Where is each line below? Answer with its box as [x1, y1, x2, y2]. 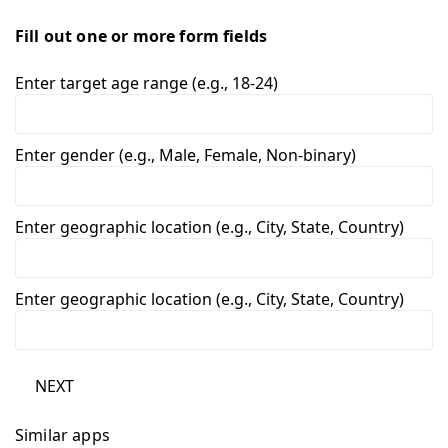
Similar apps [15, 423, 110, 446]
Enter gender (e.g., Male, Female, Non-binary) [15, 143, 356, 166]
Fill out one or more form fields [15, 24, 268, 47]
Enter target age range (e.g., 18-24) [15, 71, 278, 94]
